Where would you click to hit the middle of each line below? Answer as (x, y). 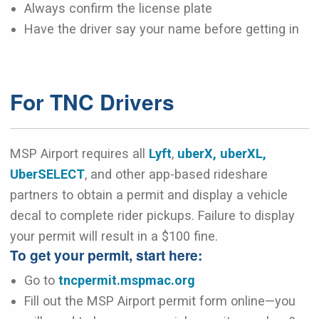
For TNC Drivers (92, 101)
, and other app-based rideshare (176, 174)
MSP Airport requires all (79, 153)
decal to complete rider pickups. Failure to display (152, 215)
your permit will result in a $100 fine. (116, 236)
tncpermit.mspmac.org (127, 280)
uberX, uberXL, (222, 153)
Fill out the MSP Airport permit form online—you (160, 300)
